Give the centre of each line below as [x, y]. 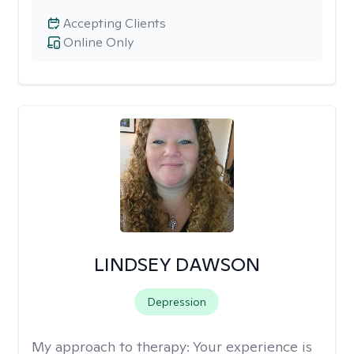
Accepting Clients [115, 23]
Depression [177, 302]
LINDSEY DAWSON [177, 264]
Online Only [98, 42]
